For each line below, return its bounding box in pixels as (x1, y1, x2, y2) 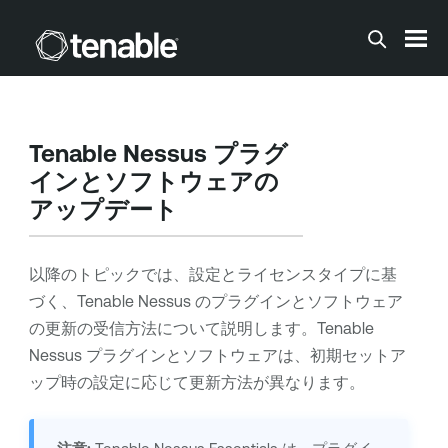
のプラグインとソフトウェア (190, 292, 403, 311)
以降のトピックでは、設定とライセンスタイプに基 (28, 265, 397, 284)
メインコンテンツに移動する (120, 24, 328, 41)
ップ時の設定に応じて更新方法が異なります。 (28, 373, 365, 392)
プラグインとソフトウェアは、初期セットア (81, 346, 406, 365)
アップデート (28, 195, 178, 224)
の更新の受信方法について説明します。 (28, 319, 317, 338)
